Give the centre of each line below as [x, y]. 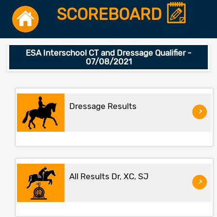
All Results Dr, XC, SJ [109, 176]
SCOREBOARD [111, 14]
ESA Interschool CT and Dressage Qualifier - [108, 53]
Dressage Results [103, 106]
